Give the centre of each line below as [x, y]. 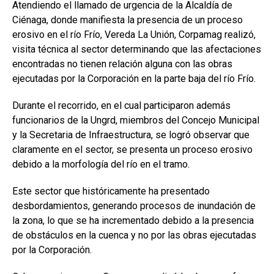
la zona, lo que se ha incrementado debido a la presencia [133, 220]
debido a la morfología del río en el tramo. [101, 164]
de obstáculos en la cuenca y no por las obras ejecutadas [134, 235]
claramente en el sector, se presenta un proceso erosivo [132, 150]
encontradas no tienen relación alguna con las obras [122, 64]
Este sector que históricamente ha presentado [111, 191]
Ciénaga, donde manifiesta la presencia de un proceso [128, 20]
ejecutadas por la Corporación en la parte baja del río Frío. [134, 79]
